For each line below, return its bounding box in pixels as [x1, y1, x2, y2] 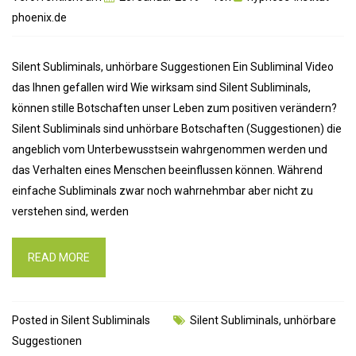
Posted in [12, 314, 61, 327]
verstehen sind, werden [12, 205, 129, 218]
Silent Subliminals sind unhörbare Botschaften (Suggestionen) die [12, 122, 342, 135]
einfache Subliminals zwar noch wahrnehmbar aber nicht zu [12, 184, 313, 197]
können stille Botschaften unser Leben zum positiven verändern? [12, 102, 337, 114]
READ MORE [28, 251, 90, 264]
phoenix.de [12, 11, 67, 24]
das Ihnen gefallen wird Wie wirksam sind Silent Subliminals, [12, 81, 311, 94]
